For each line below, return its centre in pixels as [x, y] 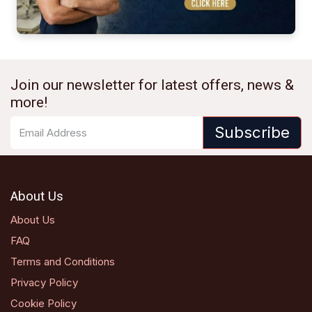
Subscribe [252, 133]
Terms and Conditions [63, 261]
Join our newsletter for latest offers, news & [152, 85]
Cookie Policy [44, 303]
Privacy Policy [44, 282]
